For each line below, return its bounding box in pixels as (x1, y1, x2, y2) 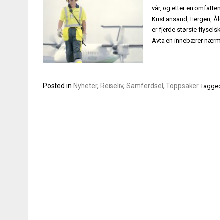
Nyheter (73, 82, 97, 90)
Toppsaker (166, 82, 199, 90)
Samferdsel (126, 82, 163, 90)
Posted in (43, 82, 73, 90)
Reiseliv (100, 82, 123, 90)
